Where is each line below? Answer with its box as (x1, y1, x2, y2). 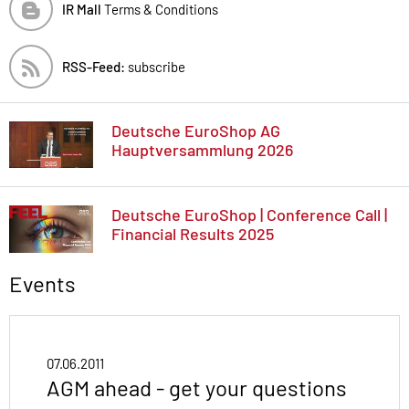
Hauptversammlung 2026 (111, 139, 293, 160)
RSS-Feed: (62, 58, 125, 75)
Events (9, 270, 76, 298)
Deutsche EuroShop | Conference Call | (111, 204, 387, 225)
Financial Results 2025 (111, 224, 274, 245)
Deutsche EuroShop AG (111, 120, 280, 141)
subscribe (125, 58, 185, 75)
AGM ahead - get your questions (47, 374, 347, 402)
